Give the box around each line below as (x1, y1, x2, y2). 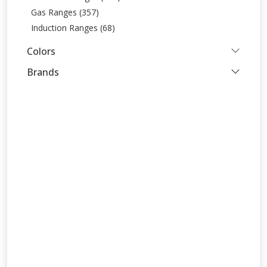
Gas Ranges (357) (31, 7, 100, 18)
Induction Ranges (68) (31, 22, 116, 33)
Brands (27, 66, 59, 79)
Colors (27, 45, 55, 58)
